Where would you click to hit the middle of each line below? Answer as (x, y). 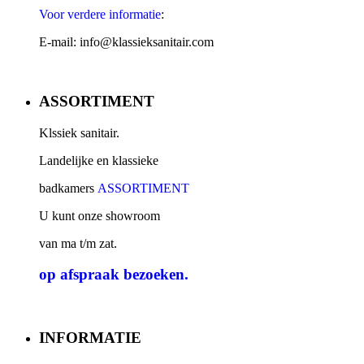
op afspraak (81, 275)
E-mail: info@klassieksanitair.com (128, 42)
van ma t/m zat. (80, 243)
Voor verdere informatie (100, 15)
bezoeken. (156, 275)
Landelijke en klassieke (99, 160)
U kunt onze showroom (101, 215)
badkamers (68, 188)
